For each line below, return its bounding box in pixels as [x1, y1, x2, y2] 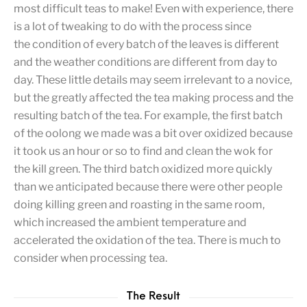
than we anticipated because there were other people [14, 180, 282, 194]
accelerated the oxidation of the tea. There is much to [14, 234, 281, 247]
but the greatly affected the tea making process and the [14, 91, 293, 105]
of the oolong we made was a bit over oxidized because [14, 127, 293, 140]
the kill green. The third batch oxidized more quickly [14, 162, 272, 176]
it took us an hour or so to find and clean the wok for [14, 145, 273, 158]
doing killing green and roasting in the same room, [14, 198, 265, 212]
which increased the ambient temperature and [14, 216, 247, 230]
